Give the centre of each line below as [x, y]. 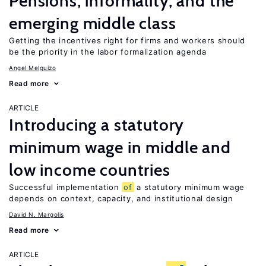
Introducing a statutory [97, 125]
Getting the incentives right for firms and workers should [127, 40]
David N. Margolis [37, 214]
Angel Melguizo [32, 68]
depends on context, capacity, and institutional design [121, 198]
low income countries [90, 170]
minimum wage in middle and [120, 147]
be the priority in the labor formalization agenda [108, 52]
